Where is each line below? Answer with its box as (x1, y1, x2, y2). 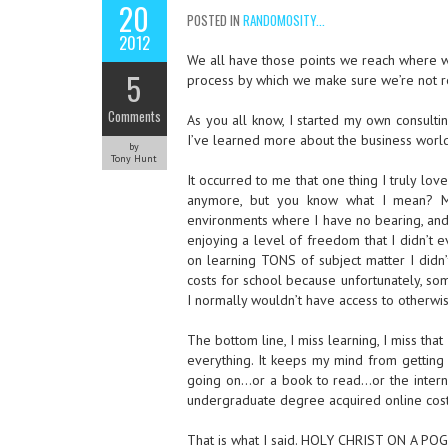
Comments (107, 106, 161, 126)
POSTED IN (186, 10, 243, 30)
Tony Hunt (111, 152, 158, 165)
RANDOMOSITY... (242, 10, 325, 30)
